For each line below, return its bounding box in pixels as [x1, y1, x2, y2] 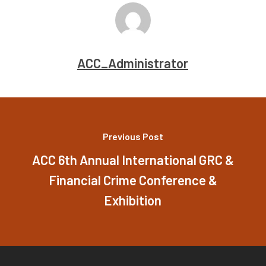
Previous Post [102, 130, 163, 142]
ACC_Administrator [77, 55, 189, 71]
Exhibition [104, 192, 162, 208]
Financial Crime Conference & [48, 172, 217, 188]
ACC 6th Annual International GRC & [31, 151, 234, 167]
